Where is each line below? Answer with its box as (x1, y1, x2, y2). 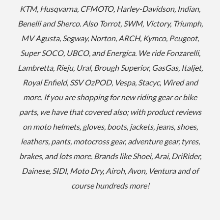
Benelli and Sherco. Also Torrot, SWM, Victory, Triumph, (17, 19, 203, 28)
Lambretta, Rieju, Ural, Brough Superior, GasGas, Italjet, (17, 63, 203, 73)
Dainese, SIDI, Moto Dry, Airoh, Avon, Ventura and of (22, 166, 198, 176)
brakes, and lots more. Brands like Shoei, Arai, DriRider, (19, 151, 201, 161)
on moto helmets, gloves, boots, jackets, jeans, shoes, (22, 122, 198, 132)
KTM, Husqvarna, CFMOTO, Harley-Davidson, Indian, (20, 4, 200, 14)
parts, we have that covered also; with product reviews (19, 107, 201, 117)
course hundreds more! (71, 181, 149, 191)
